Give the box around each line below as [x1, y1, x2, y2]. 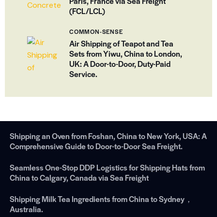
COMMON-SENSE [69, 27, 123, 36]
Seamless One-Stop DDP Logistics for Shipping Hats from [10, 161, 205, 173]
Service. [69, 68, 97, 79]
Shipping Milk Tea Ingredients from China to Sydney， [10, 193, 193, 205]
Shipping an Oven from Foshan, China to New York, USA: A [10, 130, 207, 141]
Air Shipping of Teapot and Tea [69, 37, 173, 49]
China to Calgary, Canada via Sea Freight [10, 171, 149, 183]
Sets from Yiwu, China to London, [69, 47, 182, 59]
